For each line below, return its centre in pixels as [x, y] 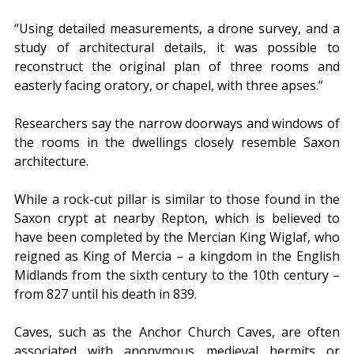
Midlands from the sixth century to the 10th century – [177, 275]
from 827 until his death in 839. [105, 294]
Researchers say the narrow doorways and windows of [177, 124]
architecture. [51, 162]
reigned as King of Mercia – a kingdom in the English [177, 256]
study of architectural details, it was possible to [177, 48]
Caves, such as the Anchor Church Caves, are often [177, 332]
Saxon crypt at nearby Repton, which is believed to [177, 218]
